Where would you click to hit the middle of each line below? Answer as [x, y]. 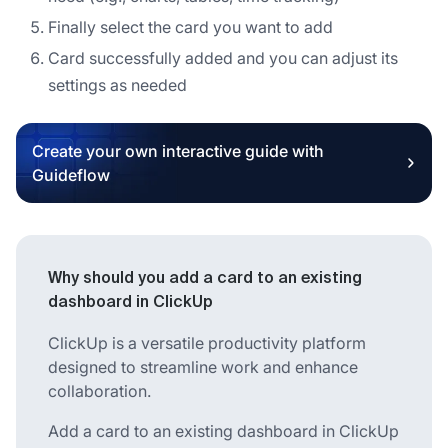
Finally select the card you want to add [190, 26]
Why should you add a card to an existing [205, 278]
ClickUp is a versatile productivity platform [207, 342]
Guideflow [71, 174]
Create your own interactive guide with [178, 150]
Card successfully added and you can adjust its [223, 57]
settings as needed [117, 84]
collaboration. [99, 390]
